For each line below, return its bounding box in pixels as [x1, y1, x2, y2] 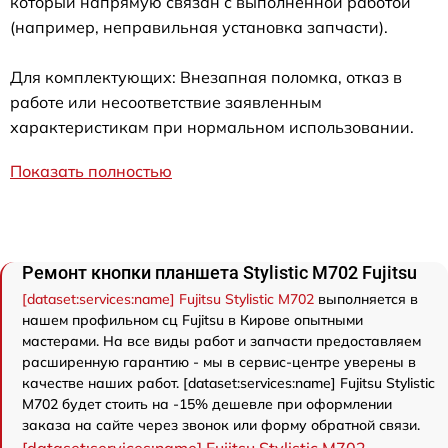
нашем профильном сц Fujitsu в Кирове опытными [22, 310, 363, 329]
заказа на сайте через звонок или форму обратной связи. [22, 415, 420, 434]
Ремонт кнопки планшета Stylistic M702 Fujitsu [22, 261, 417, 283]
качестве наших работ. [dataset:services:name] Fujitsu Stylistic [22, 373, 435, 392]
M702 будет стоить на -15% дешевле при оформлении [22, 394, 392, 413]
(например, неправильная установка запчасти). [10, 16, 388, 37]
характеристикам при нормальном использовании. [10, 116, 414, 137]
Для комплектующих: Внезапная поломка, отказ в [10, 66, 402, 87]
